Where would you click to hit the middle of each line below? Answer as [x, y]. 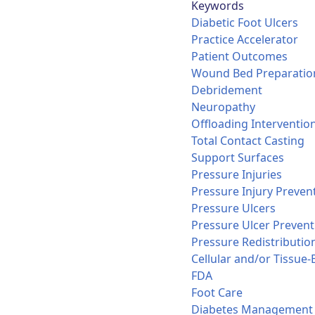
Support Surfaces [237, 158]
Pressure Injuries [236, 175]
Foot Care [217, 293]
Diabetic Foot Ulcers [244, 23]
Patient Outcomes [239, 57]
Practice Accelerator [244, 40]
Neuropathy [223, 107]
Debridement [226, 90]
